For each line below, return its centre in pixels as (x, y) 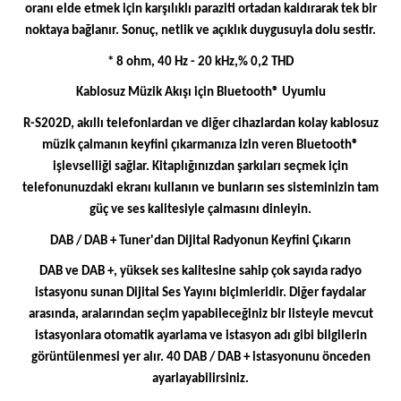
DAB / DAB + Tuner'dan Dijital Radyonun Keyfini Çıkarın (200, 241)
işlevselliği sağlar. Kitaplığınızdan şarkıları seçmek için (200, 166)
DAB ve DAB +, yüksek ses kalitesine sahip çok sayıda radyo (200, 272)
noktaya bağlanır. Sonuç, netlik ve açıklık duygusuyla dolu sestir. (200, 30)
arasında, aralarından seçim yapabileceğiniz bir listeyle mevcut (200, 315)
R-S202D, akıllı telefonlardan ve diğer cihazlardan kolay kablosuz (200, 124)
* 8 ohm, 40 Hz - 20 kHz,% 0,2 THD (200, 62)
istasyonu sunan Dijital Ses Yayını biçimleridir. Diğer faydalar (200, 294)
